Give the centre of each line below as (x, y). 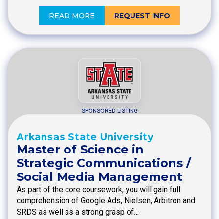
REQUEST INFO (142, 15)
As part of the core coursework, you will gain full (99, 190)
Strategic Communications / (104, 163)
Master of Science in (80, 150)
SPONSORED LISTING (109, 111)
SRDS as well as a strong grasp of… (78, 212)
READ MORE (72, 15)
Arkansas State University (85, 137)
